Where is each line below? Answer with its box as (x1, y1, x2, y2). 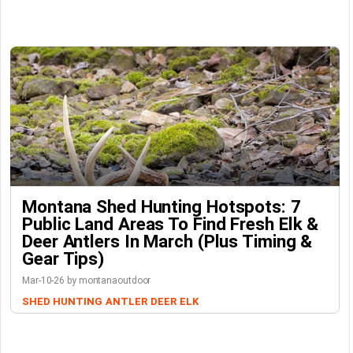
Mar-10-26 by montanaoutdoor (22, 275, 151, 287)
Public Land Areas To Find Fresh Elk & (22, 214, 319, 235)
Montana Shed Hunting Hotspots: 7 (22, 196, 301, 217)
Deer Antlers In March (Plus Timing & (22, 231, 313, 252)
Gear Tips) (22, 248, 105, 269)
